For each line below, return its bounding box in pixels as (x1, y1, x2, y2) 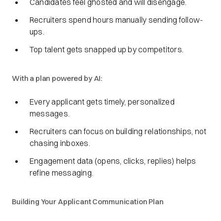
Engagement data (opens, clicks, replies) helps (30, 156, 196, 166)
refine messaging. (30, 168, 94, 178)
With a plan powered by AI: (12, 74, 103, 83)
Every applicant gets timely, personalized (30, 97, 175, 107)
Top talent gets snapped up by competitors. (30, 44, 184, 54)
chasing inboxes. (30, 138, 90, 148)
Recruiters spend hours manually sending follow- (30, 15, 204, 25)
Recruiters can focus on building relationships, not (30, 126, 207, 136)
